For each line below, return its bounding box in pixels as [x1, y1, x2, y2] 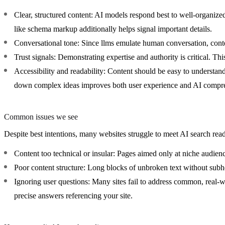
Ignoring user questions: [14, 177, 90, 186]
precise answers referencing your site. [14, 191, 133, 200]
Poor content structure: [14, 163, 85, 172]
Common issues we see [4, 112, 78, 121]
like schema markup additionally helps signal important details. [14, 24, 212, 33]
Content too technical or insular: [14, 149, 115, 158]
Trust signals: [14, 52, 56, 61]
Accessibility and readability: [14, 66, 105, 75]
